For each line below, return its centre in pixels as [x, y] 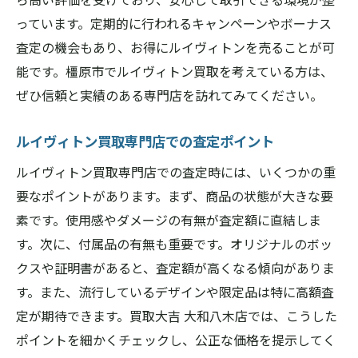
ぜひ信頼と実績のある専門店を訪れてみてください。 [169, 95]
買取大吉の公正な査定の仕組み [162, 72]
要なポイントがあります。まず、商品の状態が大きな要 [175, 196]
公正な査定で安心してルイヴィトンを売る [194, 126]
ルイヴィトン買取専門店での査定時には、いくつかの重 [176, 172]
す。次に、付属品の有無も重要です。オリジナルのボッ [174, 244]
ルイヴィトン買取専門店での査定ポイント [145, 141]
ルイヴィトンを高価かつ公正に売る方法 [188, 99]
